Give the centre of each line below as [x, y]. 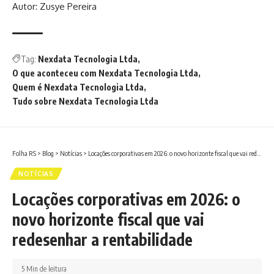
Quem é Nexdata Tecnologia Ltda [78, 87]
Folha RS [24, 154]
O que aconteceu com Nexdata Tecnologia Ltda [105, 73]
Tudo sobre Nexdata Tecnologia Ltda [85, 102]
